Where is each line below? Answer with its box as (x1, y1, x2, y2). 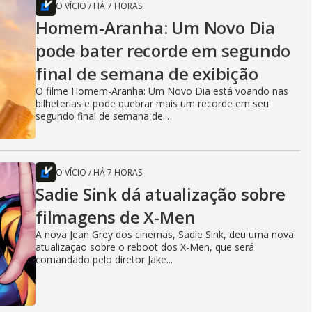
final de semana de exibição (36, 61, 258, 85)
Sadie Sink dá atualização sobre (36, 182, 286, 205)
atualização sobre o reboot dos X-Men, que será (36, 240, 254, 253)
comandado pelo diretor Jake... (36, 252, 173, 266)
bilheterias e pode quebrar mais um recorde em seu (36, 96, 269, 110)
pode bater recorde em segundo (36, 38, 291, 62)
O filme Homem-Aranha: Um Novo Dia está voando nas (36, 84, 288, 97)
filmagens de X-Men (36, 205, 196, 228)
